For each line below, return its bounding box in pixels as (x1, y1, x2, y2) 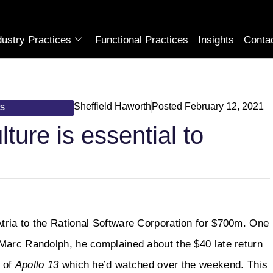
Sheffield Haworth (73, 101, 151, 112)
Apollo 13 (15, 259, 59, 271)
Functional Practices (95, 34, 188, 46)
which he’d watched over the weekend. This (58, 259, 268, 271)
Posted (151, 101, 182, 112)
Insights (198, 34, 234, 46)
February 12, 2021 (184, 101, 264, 112)
